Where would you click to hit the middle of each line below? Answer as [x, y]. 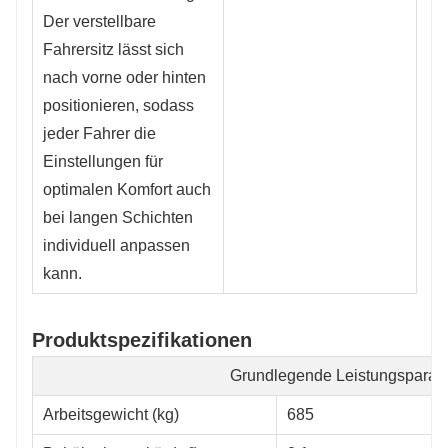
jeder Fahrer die [99, 133]
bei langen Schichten [118, 217]
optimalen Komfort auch [127, 189]
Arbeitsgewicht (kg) [111, 414]
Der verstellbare [99, 21]
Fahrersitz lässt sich [113, 49]
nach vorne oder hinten [124, 77]
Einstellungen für [103, 161]
